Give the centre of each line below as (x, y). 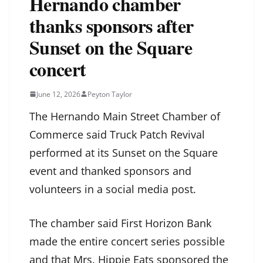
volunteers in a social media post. (113, 189)
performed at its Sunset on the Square (124, 152)
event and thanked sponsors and (110, 171)
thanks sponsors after (112, 25)
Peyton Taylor (110, 94)
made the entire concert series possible (127, 241)
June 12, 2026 (58, 94)
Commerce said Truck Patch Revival (117, 134)
